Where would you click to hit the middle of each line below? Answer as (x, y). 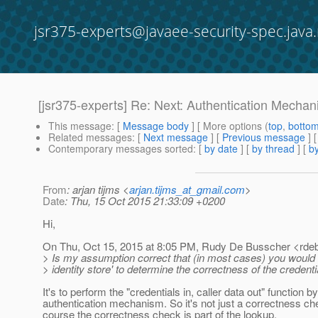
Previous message (264, 137)
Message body (156, 126)
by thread (273, 149)
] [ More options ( (229, 126)
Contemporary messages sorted (121, 149)
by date (221, 149)
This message (80, 126)
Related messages (90, 137)
